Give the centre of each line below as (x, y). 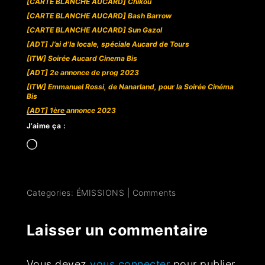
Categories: (51, 193)
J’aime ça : (46, 126)
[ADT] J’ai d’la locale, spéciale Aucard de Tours (108, 44)
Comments (154, 193)
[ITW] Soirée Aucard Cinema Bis (82, 59)
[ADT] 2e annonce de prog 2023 (83, 73)
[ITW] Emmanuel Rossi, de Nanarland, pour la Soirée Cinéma (130, 87)
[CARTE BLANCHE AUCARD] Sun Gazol (94, 30)
